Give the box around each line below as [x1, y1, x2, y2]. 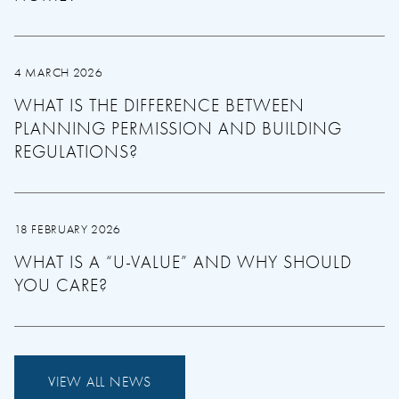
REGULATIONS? [14, 142, 138, 162]
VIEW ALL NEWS [47, 374, 152, 390]
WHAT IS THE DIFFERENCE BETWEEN [14, 95, 305, 116]
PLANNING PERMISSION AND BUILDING [14, 118, 342, 139]
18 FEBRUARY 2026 [14, 222, 122, 237]
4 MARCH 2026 [14, 65, 103, 80]
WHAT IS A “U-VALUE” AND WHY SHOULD [14, 252, 352, 273]
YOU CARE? [14, 275, 108, 296]
